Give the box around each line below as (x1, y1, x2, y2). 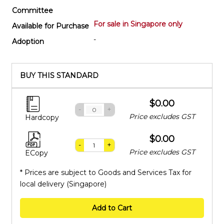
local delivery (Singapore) (20, 179, 106, 188)
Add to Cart (92, 203, 132, 212)
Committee (12, 5, 53, 15)
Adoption (12, 36, 44, 46)
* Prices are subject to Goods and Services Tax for (20, 167, 191, 177)
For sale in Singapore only (93, 19, 182, 28)
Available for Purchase (12, 21, 89, 30)
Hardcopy (25, 112, 59, 122)
